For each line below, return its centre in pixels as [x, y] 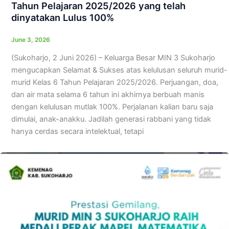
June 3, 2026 [30, 40]
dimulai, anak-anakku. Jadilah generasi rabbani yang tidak [111, 119]
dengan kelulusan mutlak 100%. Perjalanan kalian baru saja [112, 107]
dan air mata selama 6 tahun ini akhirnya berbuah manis [108, 94]
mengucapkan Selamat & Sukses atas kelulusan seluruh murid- [119, 70]
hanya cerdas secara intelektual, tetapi [77, 131]
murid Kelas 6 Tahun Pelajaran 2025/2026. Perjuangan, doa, [114, 82]
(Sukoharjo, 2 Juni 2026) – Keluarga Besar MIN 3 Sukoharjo [113, 58]
